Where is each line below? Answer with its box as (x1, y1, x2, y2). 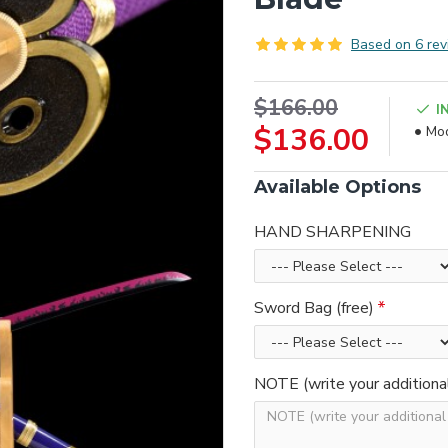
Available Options (254, 176, 421, 198)
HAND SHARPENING (254, 221, 411, 243)
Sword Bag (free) (254, 297, 374, 319)
